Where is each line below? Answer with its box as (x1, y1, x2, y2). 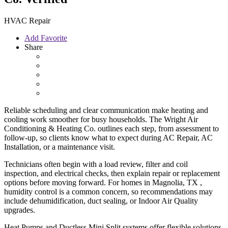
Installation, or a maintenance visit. (4, 142, 115, 151)
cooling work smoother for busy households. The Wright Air (4, 115, 198, 124)
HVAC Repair (4, 16, 50, 25)
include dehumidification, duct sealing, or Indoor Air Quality (4, 196, 198, 205)
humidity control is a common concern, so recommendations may (4, 187, 213, 196)
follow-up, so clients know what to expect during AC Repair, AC (4, 133, 213, 142)
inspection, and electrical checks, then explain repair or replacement (4, 168, 220, 178)
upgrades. (4, 205, 35, 214)
